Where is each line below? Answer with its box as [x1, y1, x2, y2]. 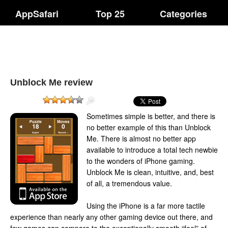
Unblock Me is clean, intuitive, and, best [87, 167, 214, 177]
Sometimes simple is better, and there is [87, 111, 215, 121]
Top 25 [96, 7, 125, 20]
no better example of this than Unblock [87, 122, 211, 132]
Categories [160, 7, 208, 20]
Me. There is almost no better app [87, 133, 196, 144]
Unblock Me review [10, 77, 93, 88]
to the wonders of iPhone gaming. [87, 156, 195, 166]
